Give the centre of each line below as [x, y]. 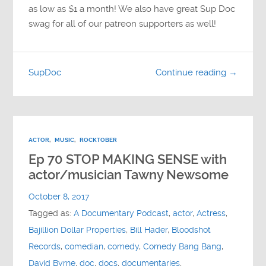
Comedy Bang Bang [183, 246]
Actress [211, 213]
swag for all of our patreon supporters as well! [123, 23]
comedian [84, 246]
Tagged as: [51, 213]
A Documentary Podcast [121, 213]
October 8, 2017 [59, 197]
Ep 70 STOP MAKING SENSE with [128, 159]
